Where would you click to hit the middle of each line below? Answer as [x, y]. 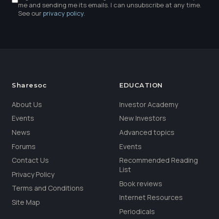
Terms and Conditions [48, 188]
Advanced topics [147, 132]
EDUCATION [141, 85]
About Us [27, 104]
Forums [24, 146]
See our [31, 13]
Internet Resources [151, 197]
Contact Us [30, 160]
